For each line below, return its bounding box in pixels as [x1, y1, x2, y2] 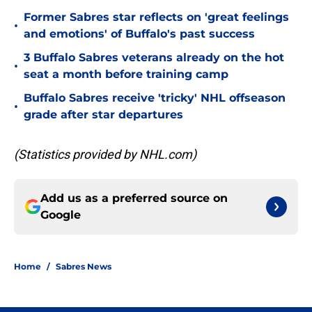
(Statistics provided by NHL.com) [14, 147, 196, 162]
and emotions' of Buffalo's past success [24, 27, 255, 41]
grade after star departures [24, 108, 183, 122]
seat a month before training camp [24, 68, 228, 81]
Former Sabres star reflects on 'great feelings [24, 10, 289, 24]
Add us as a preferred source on [40, 192, 228, 205]
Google [40, 208, 81, 222]
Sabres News [56, 261, 111, 272]
